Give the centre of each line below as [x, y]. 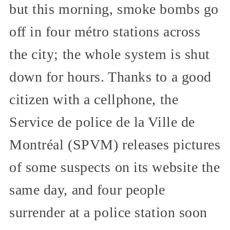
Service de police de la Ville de [102, 122]
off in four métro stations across [105, 31]
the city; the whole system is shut [110, 54]
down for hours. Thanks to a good [110, 76]
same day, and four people [87, 189]
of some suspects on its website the [115, 167]
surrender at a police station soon [109, 212]
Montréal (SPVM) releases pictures [115, 144]
